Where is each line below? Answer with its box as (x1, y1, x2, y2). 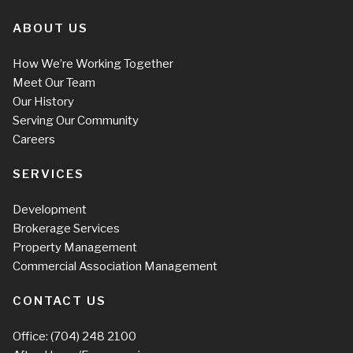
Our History (13, 94, 74, 109)
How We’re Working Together (13, 56, 173, 71)
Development (13, 202, 87, 217)
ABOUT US (13, 20, 88, 35)
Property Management (13, 240, 137, 255)
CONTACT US (13, 293, 106, 308)
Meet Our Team (13, 75, 95, 90)
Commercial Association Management (13, 258, 217, 273)
